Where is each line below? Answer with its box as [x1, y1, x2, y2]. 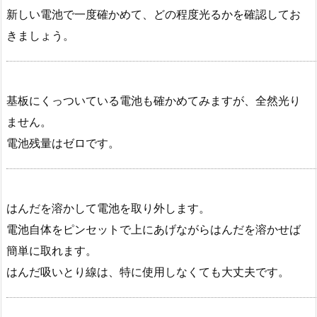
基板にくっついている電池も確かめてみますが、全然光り [6, 93, 301, 108]
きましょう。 [6, 28, 74, 43]
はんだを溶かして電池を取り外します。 [6, 200, 210, 215]
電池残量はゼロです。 [6, 136, 120, 151]
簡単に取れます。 [6, 243, 97, 258]
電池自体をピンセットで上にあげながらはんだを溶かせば [6, 221, 301, 236]
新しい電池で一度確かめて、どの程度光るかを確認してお [6, 7, 301, 22]
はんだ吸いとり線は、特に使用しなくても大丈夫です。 [6, 264, 289, 279]
